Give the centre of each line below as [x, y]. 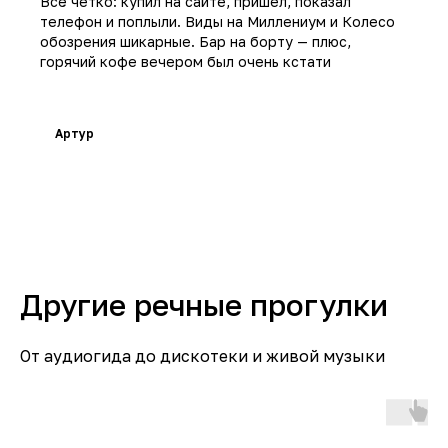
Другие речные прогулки [204, 305]
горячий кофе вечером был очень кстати [185, 62]
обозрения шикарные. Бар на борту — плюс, [195, 42]
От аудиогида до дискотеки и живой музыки [202, 356]
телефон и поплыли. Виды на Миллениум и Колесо [217, 22]
